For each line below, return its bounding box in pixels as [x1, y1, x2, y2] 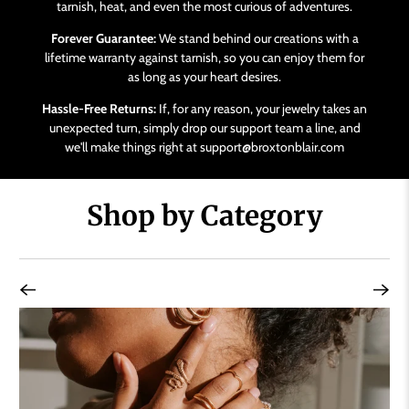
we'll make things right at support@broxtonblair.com [65, 138, 344, 155]
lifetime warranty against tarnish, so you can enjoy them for [45, 48, 364, 66]
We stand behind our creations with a [155, 29, 359, 47]
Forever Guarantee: [50, 29, 156, 47]
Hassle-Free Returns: [42, 100, 156, 117]
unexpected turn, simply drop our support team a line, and [48, 119, 361, 136]
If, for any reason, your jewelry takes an [156, 100, 367, 117]
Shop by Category [86, 197, 323, 233]
